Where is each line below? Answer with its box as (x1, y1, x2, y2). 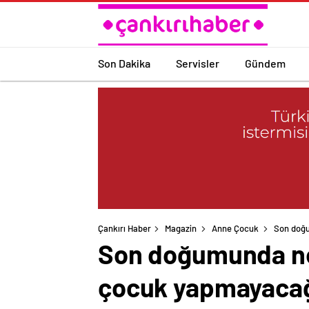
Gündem (245, 56, 286, 70)
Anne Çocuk (212, 223, 259, 235)
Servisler (176, 56, 219, 70)
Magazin (165, 223, 197, 235)
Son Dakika (98, 56, 150, 70)
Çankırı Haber (98, 223, 151, 235)
